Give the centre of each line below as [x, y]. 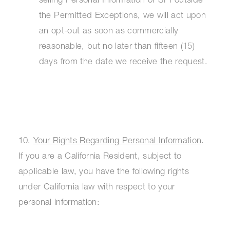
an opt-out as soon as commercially [109, 32]
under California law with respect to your [97, 187]
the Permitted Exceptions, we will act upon [122, 16]
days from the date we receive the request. [123, 63]
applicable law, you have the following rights [103, 172]
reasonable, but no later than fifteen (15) [117, 47]
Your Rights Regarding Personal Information [118, 141]
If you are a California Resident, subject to [100, 157]
